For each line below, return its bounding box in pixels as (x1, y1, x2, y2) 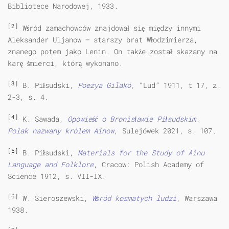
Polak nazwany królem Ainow (8, 126, 114, 136)
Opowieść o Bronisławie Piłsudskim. (67, 114, 200, 124)
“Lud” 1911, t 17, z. (135, 80, 221, 90)
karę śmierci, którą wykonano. (8, 58, 123, 68)
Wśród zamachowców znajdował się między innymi (18, 23, 201, 33)
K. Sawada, (18, 114, 67, 124)
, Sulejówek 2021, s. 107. (114, 126, 216, 136)
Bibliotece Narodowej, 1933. (8, 1, 118, 11)
